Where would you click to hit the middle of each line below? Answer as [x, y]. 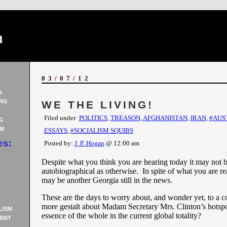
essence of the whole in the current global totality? [121, 216]
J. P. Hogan [89, 143]
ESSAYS [55, 130]
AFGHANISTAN [165, 118]
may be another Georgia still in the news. [107, 180]
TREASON [125, 118]
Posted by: [59, 143]
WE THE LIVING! [97, 105]
